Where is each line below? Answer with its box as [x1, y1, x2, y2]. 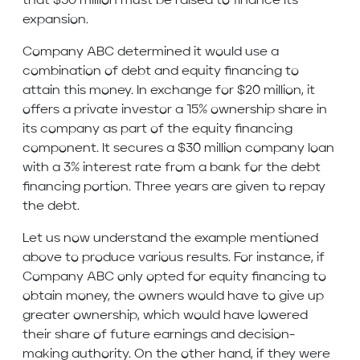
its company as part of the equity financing [22, 123, 292, 137]
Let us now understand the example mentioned [22, 232, 318, 246]
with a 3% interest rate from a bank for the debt [22, 162, 321, 175]
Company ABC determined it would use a [22, 46, 279, 59]
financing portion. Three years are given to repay [22, 181, 325, 194]
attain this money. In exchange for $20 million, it [22, 84, 315, 98]
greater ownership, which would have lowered [22, 309, 308, 323]
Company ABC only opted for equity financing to [22, 271, 326, 284]
